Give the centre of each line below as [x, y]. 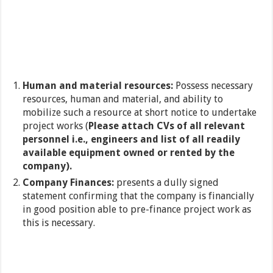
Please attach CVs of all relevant [167, 126]
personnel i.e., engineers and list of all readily [132, 140]
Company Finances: [69, 183]
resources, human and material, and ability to [123, 99]
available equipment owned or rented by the [129, 153]
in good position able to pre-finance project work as [137, 210]
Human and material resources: [98, 86]
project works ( [56, 126]
